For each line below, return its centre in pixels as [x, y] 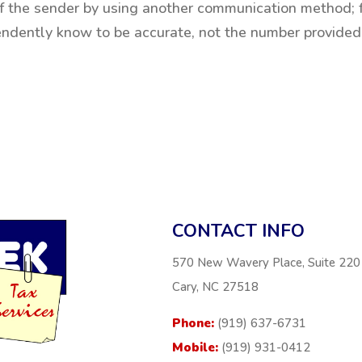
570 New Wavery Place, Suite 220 [266, 263]
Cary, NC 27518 [215, 287]
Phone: [193, 324]
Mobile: [195, 348]
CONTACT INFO [238, 232]
